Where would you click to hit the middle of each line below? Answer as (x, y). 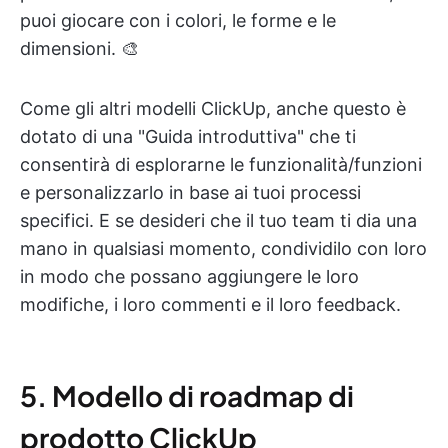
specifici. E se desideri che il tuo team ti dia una (218, 220)
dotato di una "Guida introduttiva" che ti (188, 136)
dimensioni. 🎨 (79, 48)
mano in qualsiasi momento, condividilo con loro (223, 248)
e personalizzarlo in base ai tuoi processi (190, 192)
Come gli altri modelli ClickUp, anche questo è (213, 108)
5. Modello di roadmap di (187, 395)
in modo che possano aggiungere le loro (189, 276)
